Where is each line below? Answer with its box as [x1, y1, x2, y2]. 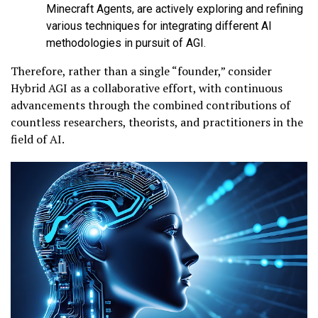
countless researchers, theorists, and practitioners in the [11, 114, 303, 131]
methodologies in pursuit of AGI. [46, 36, 206, 50]
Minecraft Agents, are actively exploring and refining [46, 2, 303, 16]
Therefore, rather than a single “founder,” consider [11, 63, 272, 79]
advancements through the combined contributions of [11, 97, 290, 114]
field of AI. [11, 131, 65, 148]
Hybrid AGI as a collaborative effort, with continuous [11, 80, 283, 97]
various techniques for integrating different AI [46, 19, 272, 33]
